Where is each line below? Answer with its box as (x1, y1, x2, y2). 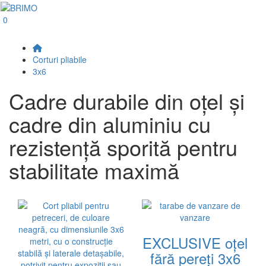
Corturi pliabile (33, 53, 87, 65)
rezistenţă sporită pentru (9, 132, 237, 162)
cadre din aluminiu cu (9, 109, 211, 139)
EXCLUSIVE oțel (142, 232, 248, 253)
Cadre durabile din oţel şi (9, 85, 245, 116)
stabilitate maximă (9, 155, 179, 185)
